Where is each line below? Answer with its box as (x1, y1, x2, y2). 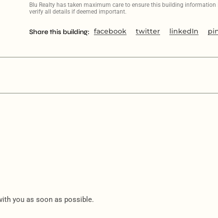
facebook (93, 26, 127, 36)
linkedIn (169, 26, 199, 36)
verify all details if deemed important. (29, 8, 127, 15)
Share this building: (29, 27, 90, 36)
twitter (135, 26, 160, 36)
